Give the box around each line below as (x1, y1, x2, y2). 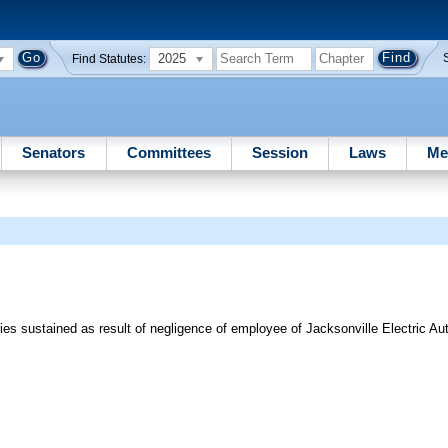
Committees (126, 143, 211, 161)
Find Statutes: (72, 52, 147, 65)
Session (251, 143, 308, 161)
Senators (22, 143, 86, 161)
